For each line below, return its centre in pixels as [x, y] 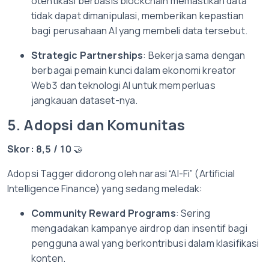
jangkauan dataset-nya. [85, 100]
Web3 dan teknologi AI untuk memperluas [123, 85]
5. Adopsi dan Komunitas [96, 125]
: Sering [193, 213]
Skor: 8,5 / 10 [40, 149]
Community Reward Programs [104, 213]
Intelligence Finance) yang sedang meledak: [105, 189]
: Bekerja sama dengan [194, 55]
